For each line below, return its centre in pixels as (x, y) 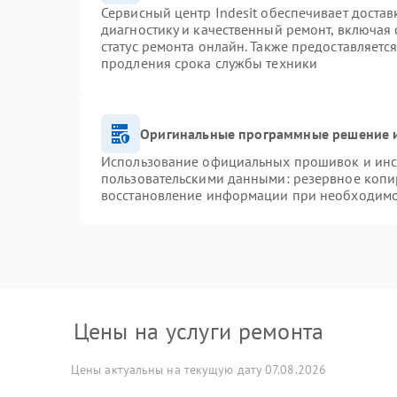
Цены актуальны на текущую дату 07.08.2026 (198, 370)
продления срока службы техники (210, 63)
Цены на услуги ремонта (198, 331)
